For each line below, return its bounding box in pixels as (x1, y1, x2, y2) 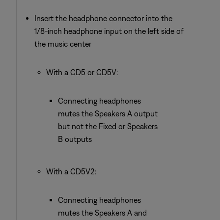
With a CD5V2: (46, 167, 96, 176)
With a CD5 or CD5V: (46, 68, 118, 77)
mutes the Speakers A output (58, 109, 158, 118)
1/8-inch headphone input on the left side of (34, 27, 184, 35)
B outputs (58, 135, 92, 143)
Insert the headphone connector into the (34, 14, 172, 23)
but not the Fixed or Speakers (58, 122, 158, 131)
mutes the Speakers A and (58, 208, 147, 217)
